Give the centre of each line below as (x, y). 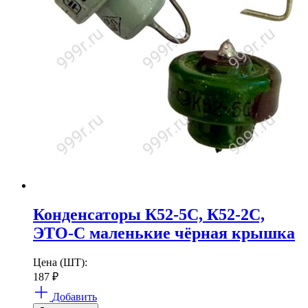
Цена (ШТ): (60, 263)
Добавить (75, 297)
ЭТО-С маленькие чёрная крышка (164, 233)
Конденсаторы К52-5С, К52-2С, (149, 215)
